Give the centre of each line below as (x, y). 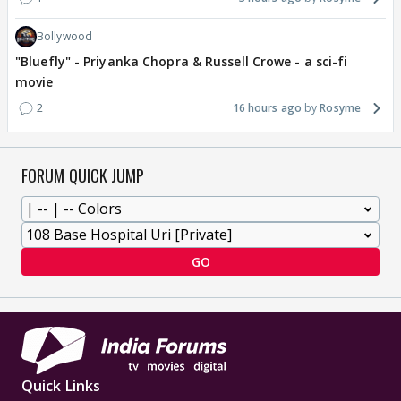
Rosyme (340, 108)
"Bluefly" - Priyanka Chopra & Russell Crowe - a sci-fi (182, 62)
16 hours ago (267, 108)
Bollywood (64, 37)
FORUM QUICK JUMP (83, 176)
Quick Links (61, 386)
